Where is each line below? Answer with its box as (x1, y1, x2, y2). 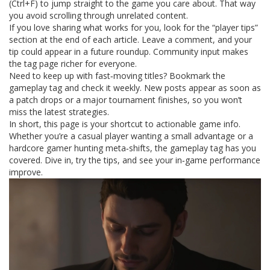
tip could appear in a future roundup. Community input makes (9, 46, 248, 57)
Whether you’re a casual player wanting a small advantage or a (9, 130, 253, 142)
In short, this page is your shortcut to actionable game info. (9, 118, 240, 130)
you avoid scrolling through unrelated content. (9, 10, 188, 21)
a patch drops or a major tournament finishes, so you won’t (9, 94, 242, 105)
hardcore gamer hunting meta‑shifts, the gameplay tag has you (9, 142, 256, 154)
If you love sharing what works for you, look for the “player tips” (9, 22, 258, 33)
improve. (9, 166, 43, 178)
